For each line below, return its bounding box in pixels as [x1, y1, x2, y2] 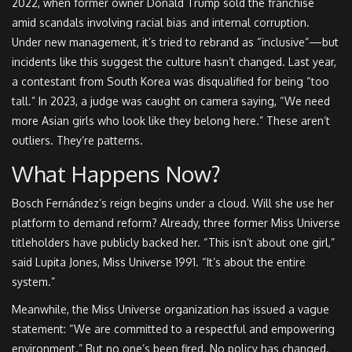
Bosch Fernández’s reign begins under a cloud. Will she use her [12, 196, 334, 211]
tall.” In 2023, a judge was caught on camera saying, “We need [12, 94, 330, 108]
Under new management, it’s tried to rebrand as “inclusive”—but [12, 35, 339, 49]
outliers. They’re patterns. [12, 134, 143, 148]
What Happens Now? [12, 159, 221, 189]
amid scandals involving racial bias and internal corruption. [12, 16, 310, 30]
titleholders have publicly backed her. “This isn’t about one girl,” [12, 236, 335, 250]
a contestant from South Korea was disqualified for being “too [12, 75, 329, 89]
